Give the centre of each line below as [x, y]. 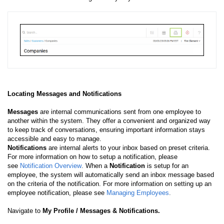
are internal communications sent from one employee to [120, 111]
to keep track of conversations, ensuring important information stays [106, 129]
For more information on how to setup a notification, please [92, 156]
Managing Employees [138, 192]
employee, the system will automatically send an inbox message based [111, 174]
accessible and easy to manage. [54, 138]
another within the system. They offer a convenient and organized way [109, 120]
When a [97, 165]
